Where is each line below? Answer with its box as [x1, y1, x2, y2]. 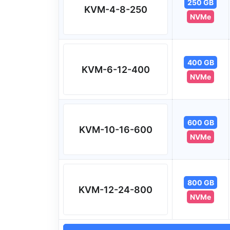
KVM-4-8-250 [84, 4, 147, 15]
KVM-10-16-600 [79, 124, 152, 135]
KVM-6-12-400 [81, 64, 150, 75]
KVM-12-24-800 [79, 184, 152, 195]
